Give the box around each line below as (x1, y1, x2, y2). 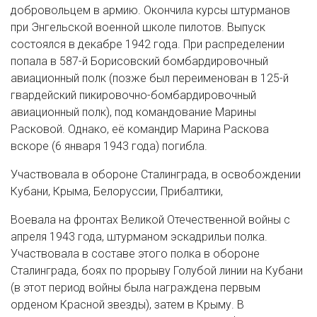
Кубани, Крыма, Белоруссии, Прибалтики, (11, 185, 223, 198)
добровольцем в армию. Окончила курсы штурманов (11, 4, 290, 17)
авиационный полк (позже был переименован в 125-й (11, 71, 289, 85)
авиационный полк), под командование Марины (11, 105, 256, 119)
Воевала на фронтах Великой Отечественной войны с (11, 213, 290, 226)
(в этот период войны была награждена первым (11, 281, 260, 294)
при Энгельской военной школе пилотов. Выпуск (11, 21, 265, 34)
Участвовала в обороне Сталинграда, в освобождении (11, 168, 301, 181)
